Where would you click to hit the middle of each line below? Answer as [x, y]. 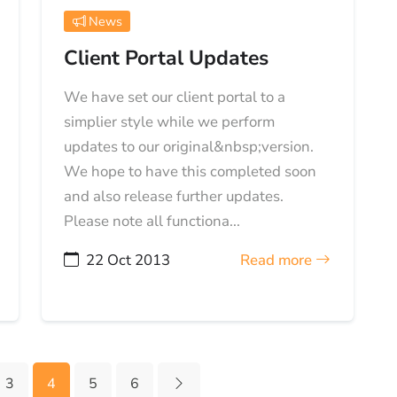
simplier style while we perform [170, 122]
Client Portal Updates [167, 58]
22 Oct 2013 [128, 261]
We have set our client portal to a [175, 97]
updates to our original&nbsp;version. [189, 147]
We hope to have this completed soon [191, 172]
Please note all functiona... [152, 222]
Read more [278, 261]
